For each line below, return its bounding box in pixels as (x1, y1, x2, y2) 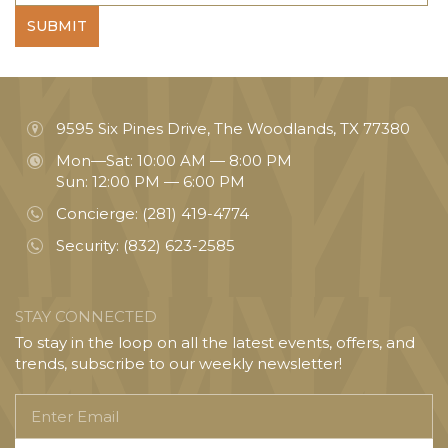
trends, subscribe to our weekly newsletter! (15, 353, 342, 373)
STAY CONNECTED (15, 306, 157, 326)
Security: (56, 235, 123, 255)
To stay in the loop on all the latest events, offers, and (15, 332, 415, 352)
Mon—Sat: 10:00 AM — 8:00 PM (56, 150, 292, 170)
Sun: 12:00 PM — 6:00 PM (56, 171, 245, 191)
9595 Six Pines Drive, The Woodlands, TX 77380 (56, 118, 410, 138)
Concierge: (56, 203, 142, 223)
